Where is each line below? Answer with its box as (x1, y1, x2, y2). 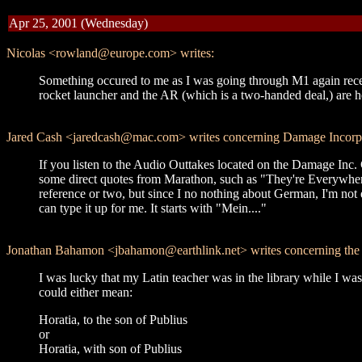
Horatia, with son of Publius (39, 342, 182, 356)
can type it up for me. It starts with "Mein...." (39, 201, 267, 215)
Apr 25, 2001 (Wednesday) (9, 16, 148, 30)
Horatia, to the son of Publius (39, 313, 187, 326)
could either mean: (39, 285, 133, 299)
